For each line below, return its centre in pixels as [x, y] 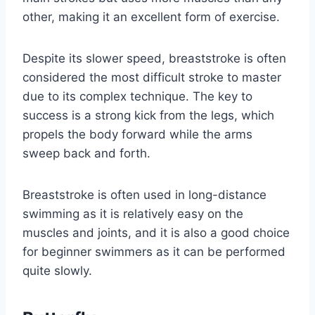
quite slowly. [57, 271]
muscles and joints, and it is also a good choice [156, 233]
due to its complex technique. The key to [137, 97]
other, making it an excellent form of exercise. [151, 17]
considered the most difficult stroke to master [152, 78]
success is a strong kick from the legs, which [148, 116]
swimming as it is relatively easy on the [133, 214]
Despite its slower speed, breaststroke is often [154, 59]
